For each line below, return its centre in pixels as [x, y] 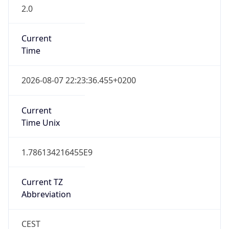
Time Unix [40, 122]
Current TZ [42, 182]
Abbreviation [46, 194]
